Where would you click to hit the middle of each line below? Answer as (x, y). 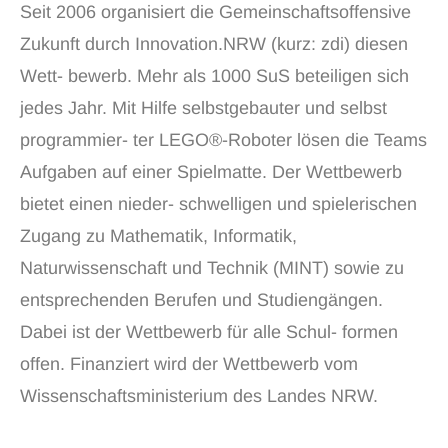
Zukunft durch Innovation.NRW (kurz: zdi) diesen (214, 44)
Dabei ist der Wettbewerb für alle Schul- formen (209, 332)
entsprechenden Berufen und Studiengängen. (201, 300)
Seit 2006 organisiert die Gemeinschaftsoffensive (215, 12)
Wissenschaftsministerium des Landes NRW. (199, 396)
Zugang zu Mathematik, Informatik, (158, 236)
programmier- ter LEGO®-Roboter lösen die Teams (223, 140)
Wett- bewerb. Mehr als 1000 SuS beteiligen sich (214, 76)
